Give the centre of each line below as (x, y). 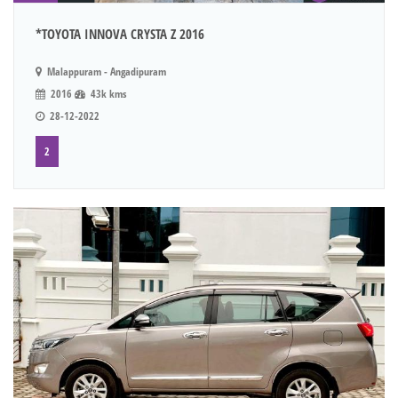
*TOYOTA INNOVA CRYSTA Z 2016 (120, 33)
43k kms (107, 93)
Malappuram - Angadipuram (105, 71)
